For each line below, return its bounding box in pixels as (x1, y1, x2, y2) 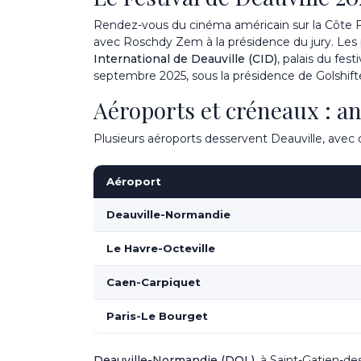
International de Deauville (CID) (93, 52, 277, 66)
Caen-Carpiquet (106, 276, 201, 289)
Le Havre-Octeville (106, 242, 215, 255)
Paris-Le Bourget (106, 309, 208, 323)
